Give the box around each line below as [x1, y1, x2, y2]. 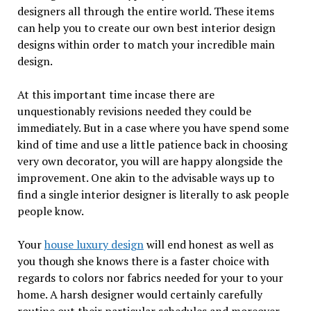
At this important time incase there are [17, 86, 215, 102]
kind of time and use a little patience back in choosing [17, 136, 287, 152]
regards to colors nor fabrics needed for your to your [17, 269, 283, 285]
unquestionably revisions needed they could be [17, 103, 251, 119]
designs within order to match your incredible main [17, 36, 275, 52]
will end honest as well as [143, 236, 274, 252]
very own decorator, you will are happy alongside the [17, 153, 283, 169]
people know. [17, 203, 84, 219]
